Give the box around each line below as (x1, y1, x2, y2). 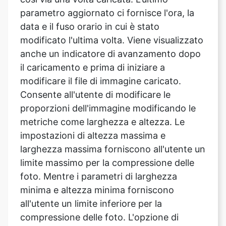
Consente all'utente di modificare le (20, 48, 171, 59)
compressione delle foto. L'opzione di (20, 171, 179, 182)
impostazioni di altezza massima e (20, 89, 165, 100)
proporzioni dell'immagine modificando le (20, 62, 196, 73)
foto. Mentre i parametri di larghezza (20, 130, 177, 141)
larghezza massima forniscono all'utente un (20, 102, 205, 114)
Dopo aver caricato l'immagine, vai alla (20, 211, 184, 222)
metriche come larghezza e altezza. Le (20, 75, 185, 86)
